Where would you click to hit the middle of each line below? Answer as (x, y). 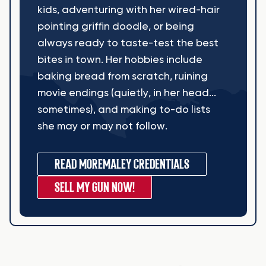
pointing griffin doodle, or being (115, 26)
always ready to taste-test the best (128, 43)
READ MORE (78, 164)
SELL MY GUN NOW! (94, 187)
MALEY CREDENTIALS (146, 164)
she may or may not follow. (102, 126)
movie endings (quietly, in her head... (126, 93)
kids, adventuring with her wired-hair (128, 10)
